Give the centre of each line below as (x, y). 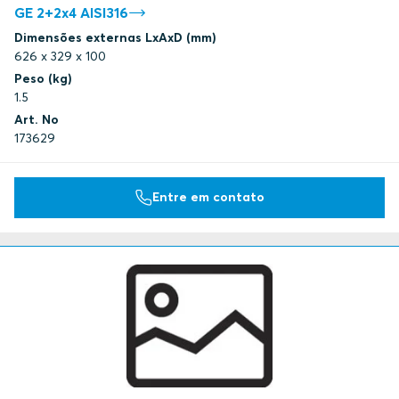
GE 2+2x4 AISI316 (71, 12)
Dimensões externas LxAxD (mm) (115, 37)
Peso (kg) (43, 78)
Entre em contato (208, 197)
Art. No (37, 119)
